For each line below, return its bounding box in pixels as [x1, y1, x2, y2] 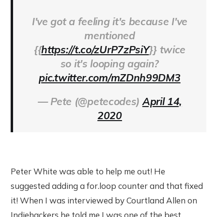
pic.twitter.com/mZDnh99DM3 [39, 71, 181, 84]
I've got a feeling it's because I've [31, 15, 188, 28]
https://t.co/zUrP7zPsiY [41, 43, 150, 56]
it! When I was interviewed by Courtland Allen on [11, 195, 198, 205]
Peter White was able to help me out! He [11, 166, 166, 176]
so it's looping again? [60, 57, 159, 70]
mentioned [84, 29, 135, 42]
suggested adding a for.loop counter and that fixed [11, 180, 203, 191]
